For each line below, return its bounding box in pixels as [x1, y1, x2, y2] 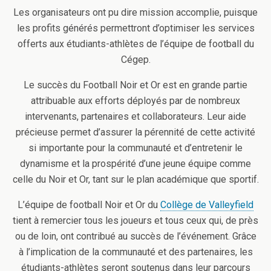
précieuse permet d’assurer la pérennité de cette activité [16, 126, 255, 138]
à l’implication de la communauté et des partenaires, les [18, 246, 253, 258]
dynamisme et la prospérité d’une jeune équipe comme [20, 157, 251, 169]
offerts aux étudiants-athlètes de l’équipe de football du [17, 38, 254, 50]
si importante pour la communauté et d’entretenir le [28, 142, 243, 154]
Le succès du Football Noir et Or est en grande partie [24, 79, 247, 91]
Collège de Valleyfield [160, 198, 253, 211]
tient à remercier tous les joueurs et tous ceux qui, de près [13, 214, 258, 226]
